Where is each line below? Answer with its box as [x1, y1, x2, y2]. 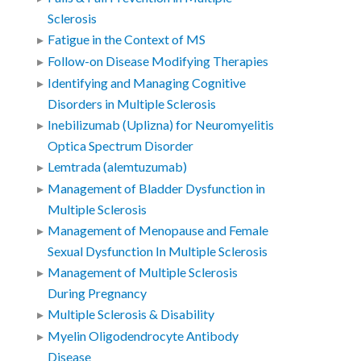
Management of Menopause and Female [48, 222, 269, 239]
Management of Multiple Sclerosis [48, 264, 239, 281]
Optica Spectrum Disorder [48, 138, 194, 155]
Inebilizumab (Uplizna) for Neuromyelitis [48, 117, 275, 134]
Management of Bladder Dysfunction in [48, 180, 266, 197]
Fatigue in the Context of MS [48, 31, 206, 48]
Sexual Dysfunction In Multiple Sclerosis [48, 243, 268, 260]
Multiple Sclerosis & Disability [48, 306, 215, 323]
